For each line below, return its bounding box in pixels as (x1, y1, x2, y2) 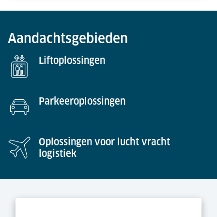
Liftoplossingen (39, 55, 105, 66)
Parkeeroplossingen (39, 95, 125, 107)
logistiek (39, 148, 77, 159)
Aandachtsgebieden (8, 30, 128, 46)
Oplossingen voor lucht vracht (39, 136, 170, 148)
